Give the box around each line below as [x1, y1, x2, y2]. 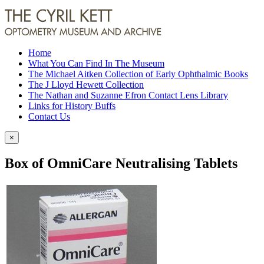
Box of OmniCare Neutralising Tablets [5, 155, 237, 171]
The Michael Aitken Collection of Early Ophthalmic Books [28, 69, 248, 79]
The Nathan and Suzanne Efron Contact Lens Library [28, 90, 228, 100]
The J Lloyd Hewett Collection [28, 80, 144, 90]
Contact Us [28, 111, 70, 121]
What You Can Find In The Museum [28, 58, 164, 68]
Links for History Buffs [28, 101, 115, 111]
